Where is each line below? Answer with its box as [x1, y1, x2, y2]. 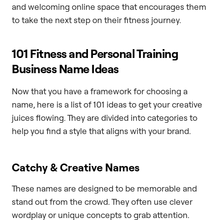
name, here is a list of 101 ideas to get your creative [12, 99, 202, 110]
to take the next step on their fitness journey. [12, 15, 181, 26]
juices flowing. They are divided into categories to [12, 112, 197, 123]
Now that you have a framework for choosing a [12, 86, 188, 97]
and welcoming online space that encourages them [12, 1, 206, 12]
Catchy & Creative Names [12, 161, 139, 174]
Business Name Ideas [12, 61, 119, 77]
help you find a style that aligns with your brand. [12, 126, 191, 137]
